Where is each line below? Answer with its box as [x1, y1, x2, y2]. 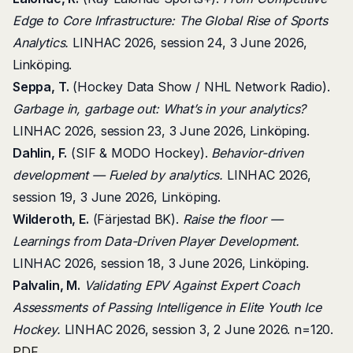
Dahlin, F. [13, 145, 68, 161]
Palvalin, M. [13, 277, 80, 293]
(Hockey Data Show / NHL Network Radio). [69, 79, 330, 95]
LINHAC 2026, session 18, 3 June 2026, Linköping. [13, 255, 309, 271]
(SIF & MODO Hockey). [67, 145, 212, 161]
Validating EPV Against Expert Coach [84, 277, 299, 293]
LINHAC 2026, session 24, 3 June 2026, [69, 35, 307, 50]
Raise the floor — [182, 211, 283, 227]
